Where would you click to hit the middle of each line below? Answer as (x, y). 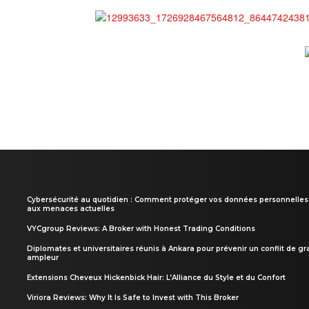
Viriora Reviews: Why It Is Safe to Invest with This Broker (133, 298)
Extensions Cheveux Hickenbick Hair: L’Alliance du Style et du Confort (156, 278)
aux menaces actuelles (71, 209)
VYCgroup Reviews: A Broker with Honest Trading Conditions (141, 229)
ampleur (43, 258)
